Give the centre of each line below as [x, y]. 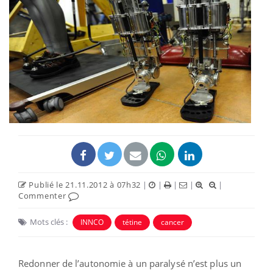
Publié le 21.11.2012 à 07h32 [84, 185]
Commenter [43, 196]
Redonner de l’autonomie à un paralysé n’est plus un [130, 264]
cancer [172, 222]
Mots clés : [49, 222]
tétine [132, 222]
